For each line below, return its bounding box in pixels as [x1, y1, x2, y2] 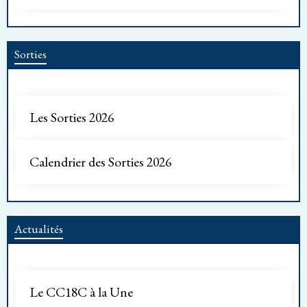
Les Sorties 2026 [29, 108, 114, 126]
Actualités [14, 220, 63, 236]
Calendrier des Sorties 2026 [29, 152, 171, 171]
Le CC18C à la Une [29, 282, 133, 301]
